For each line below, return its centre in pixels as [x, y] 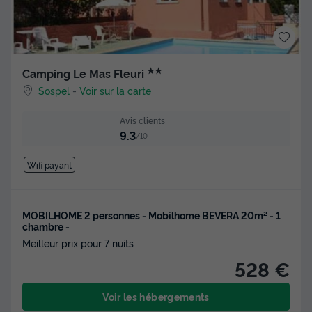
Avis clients [142, 120]
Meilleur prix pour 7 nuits [78, 242]
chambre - [46, 226]
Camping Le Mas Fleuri [85, 73]
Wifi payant [49, 164]
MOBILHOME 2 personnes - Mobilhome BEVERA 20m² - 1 [151, 214]
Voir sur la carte [116, 91]
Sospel [54, 91]
